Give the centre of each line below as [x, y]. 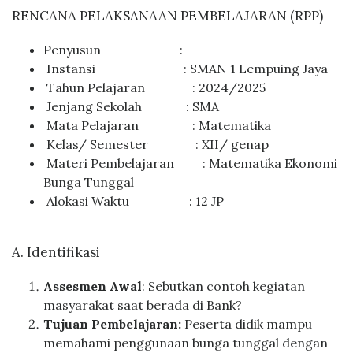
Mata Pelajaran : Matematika [157, 125]
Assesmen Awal [93, 286]
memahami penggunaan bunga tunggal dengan [186, 342]
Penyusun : [115, 49]
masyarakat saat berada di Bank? [143, 305]
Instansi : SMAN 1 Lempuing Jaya [186, 68]
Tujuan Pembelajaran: [114, 323]
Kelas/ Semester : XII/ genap [156, 144]
